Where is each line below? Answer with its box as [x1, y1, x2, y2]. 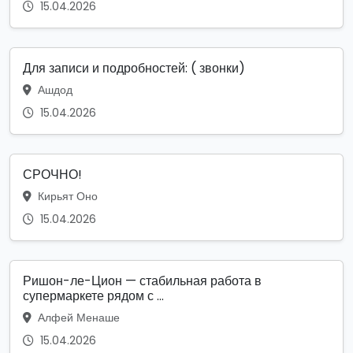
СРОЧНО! [23, 165, 82, 184]
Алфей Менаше [35, 310, 120, 326]
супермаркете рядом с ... [23, 287, 164, 306]
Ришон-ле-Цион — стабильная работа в [23, 272, 262, 291]
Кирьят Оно [35, 188, 98, 205]
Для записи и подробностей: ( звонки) [23, 59, 245, 78]
